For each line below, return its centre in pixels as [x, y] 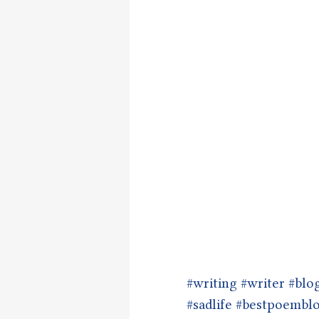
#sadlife [209, 304]
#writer [263, 283]
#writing [212, 283]
